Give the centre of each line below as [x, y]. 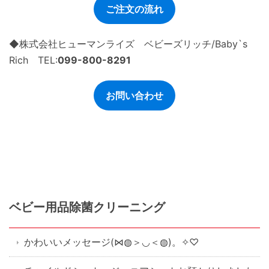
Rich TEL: [33, 60]
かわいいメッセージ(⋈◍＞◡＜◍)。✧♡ [111, 242]
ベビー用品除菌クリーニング [87, 207]
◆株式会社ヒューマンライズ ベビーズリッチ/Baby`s [128, 44]
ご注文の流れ [134, 9]
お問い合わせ [134, 96]
